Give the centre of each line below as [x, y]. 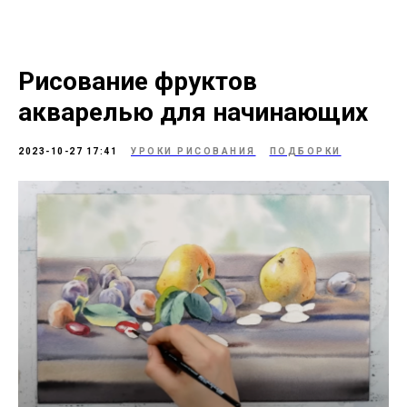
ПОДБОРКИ [305, 151]
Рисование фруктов [138, 81]
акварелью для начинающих [193, 112]
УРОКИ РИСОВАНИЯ [194, 151]
